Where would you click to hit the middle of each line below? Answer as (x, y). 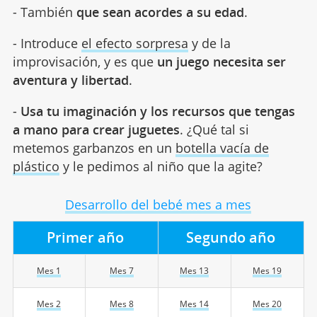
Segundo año (231, 237)
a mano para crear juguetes (96, 129)
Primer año (86, 237)
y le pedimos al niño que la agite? (161, 166)
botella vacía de (222, 148)
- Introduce (47, 43)
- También (44, 12)
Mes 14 (195, 304)
